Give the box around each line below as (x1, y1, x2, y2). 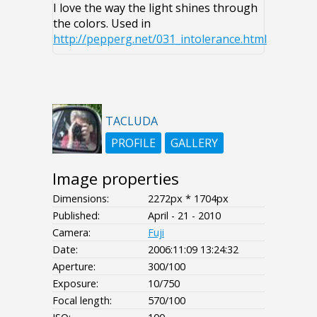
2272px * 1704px (148, 192, 229, 206)
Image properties (52, 168, 179, 190)
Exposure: (52, 277, 98, 291)
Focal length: (52, 294, 112, 308)
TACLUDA (105, 113, 158, 129)
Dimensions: (52, 192, 109, 206)
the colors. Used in (53, 16, 151, 32)
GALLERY (171, 135, 218, 151)
